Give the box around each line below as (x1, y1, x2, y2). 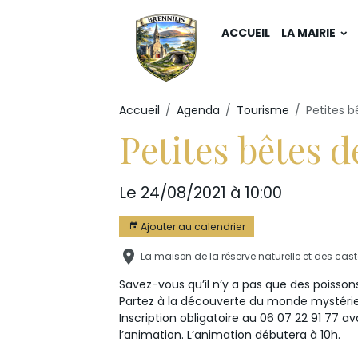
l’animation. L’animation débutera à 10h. (119, 327, 341, 344)
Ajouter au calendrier (137, 219, 245, 233)
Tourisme (237, 102, 290, 119)
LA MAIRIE (280, 24, 338, 41)
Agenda (177, 102, 221, 119)
